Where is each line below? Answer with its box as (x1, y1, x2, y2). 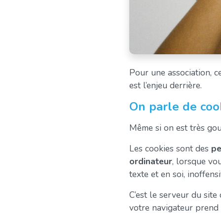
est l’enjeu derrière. (129, 79, 202, 91)
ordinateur (129, 155, 172, 167)
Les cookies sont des (129, 142, 211, 154)
